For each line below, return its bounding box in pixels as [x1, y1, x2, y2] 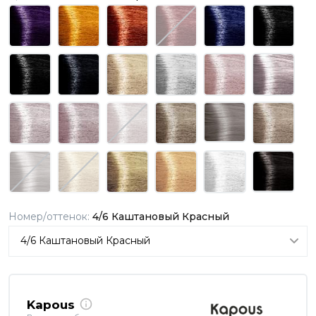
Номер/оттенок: [8, 209, 92, 223]
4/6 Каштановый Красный [92, 209, 229, 223]
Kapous [27, 298, 75, 312]
